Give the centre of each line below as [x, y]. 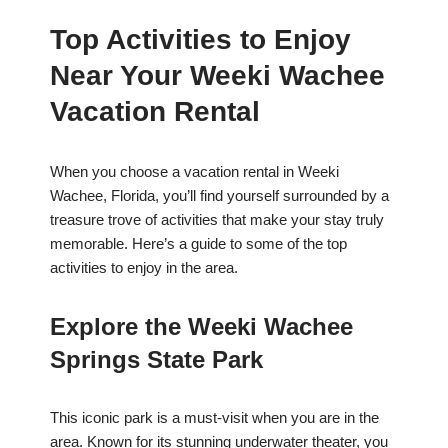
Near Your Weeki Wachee [217, 76]
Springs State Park [156, 360]
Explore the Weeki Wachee [201, 327]
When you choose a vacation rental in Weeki [194, 172]
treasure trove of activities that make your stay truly [217, 220]
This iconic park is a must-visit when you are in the [214, 418]
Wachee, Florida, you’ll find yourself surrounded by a [219, 196]
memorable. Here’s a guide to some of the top [198, 244]
